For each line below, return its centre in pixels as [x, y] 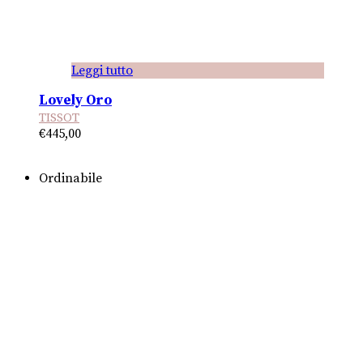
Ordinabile [70, 178]
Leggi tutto [102, 70]
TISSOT [59, 117]
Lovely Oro [75, 100]
